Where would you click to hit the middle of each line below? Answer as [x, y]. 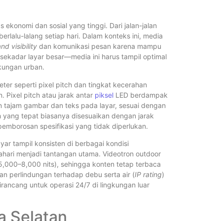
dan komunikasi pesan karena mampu [99, 46]
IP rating [148, 175]
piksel [104, 95]
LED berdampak [141, 95]
